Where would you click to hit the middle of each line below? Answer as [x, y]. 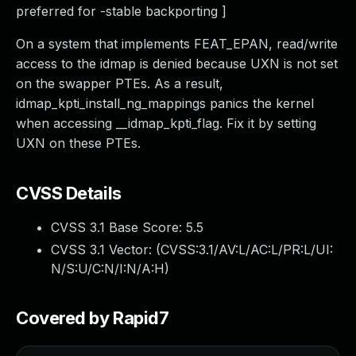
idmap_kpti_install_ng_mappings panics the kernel [165, 103]
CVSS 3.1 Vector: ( [106, 250]
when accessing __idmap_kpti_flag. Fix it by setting [166, 123]
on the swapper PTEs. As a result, [120, 83]
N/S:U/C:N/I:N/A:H [108, 269]
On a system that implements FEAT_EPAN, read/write [177, 44]
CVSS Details [69, 193]
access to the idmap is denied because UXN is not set [177, 64]
